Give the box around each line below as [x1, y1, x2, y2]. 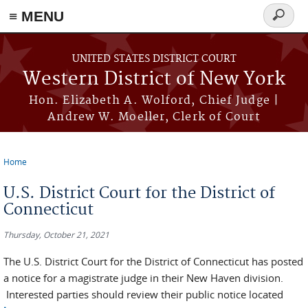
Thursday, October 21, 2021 [3, 229, 109, 240]
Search [263, 15, 305, 31]
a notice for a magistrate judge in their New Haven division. [3, 271, 283, 285]
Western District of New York [23, 68, 285, 91]
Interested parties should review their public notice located [3, 287, 283, 301]
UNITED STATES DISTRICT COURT [71, 53, 236, 65]
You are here [3, 164, 80, 180]
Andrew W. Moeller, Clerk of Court [47, 110, 261, 124]
